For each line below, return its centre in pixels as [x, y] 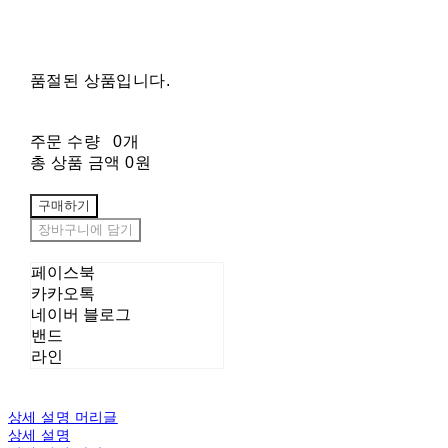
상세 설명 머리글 [63, 417]
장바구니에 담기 [85, 230]
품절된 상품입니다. [100, 81]
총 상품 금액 [75, 163]
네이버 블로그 [80, 315]
